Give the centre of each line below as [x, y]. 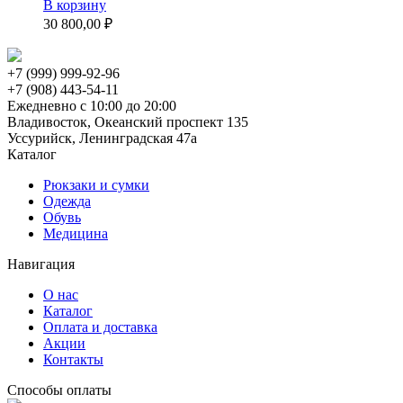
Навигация [41, 264]
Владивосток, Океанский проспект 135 [128, 122]
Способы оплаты [59, 390]
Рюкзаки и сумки [96, 185]
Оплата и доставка [100, 327]
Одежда [67, 201]
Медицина [76, 234]
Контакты [73, 360]
